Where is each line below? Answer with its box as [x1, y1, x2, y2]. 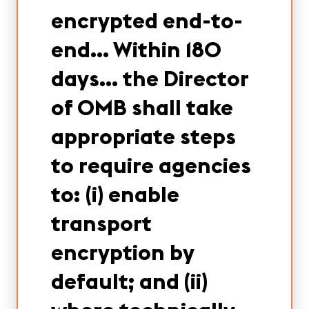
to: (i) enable [51, 180, 179, 208]
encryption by [51, 238, 194, 266]
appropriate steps [51, 122, 236, 150]
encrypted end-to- [51, 6, 243, 34]
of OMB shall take [51, 93, 233, 121]
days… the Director [51, 64, 248, 92]
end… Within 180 [51, 35, 221, 63]
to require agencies [51, 151, 251, 179]
